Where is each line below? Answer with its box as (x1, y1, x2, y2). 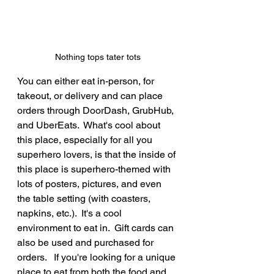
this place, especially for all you (17, 134, 155, 146)
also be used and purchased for (17, 237, 156, 249)
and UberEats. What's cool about (17, 119, 163, 131)
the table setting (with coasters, (17, 193, 153, 205)
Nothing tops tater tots (55, 52, 141, 62)
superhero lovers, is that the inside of (17, 149, 178, 161)
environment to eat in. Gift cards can (17, 222, 176, 234)
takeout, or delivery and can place (17, 90, 165, 102)
